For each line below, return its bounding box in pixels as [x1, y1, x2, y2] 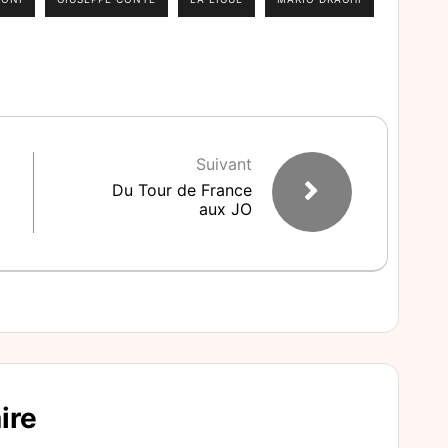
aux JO [199, 199, 252, 219]
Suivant [196, 154, 252, 174]
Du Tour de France [112, 180, 252, 200]
